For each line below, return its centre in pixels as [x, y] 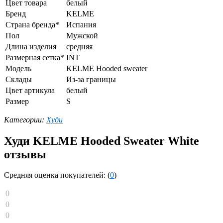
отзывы [25, 154]
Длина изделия [31, 46]
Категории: [25, 119]
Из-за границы [91, 79]
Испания [81, 24]
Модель [18, 68]
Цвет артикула [30, 90]
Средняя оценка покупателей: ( [57, 175]
